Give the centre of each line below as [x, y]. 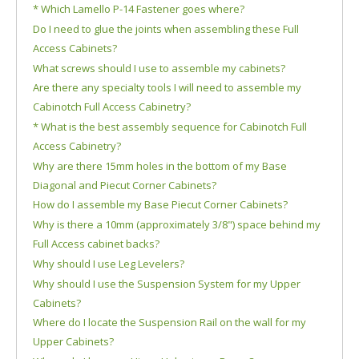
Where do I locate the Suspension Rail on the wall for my [169, 323]
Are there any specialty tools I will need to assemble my [167, 88]
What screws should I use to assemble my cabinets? [159, 68]
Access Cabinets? [75, 48]
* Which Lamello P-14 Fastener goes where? [139, 9]
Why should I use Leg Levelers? [109, 263]
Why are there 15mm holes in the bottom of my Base [160, 165]
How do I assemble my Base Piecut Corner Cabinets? [160, 205]
